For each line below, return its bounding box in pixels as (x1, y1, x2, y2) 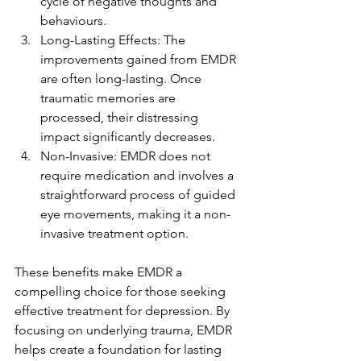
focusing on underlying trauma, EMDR (15, 322, 235, 338)
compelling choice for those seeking (15, 284, 229, 299)
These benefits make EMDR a (15, 264, 185, 280)
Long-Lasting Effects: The (40, 32, 189, 48)
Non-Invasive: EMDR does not (40, 148, 214, 164)
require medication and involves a (40, 168, 237, 183)
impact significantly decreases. (40, 129, 215, 144)
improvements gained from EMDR (40, 52, 239, 67)
